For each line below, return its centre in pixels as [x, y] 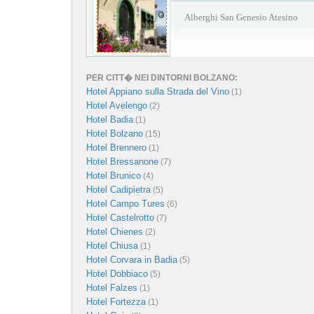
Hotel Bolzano [115, 133]
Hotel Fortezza [116, 301]
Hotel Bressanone [122, 161]
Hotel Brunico [114, 175]
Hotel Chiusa [112, 245]
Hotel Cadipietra [118, 189]
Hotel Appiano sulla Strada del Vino [158, 91]
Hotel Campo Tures [125, 203]
